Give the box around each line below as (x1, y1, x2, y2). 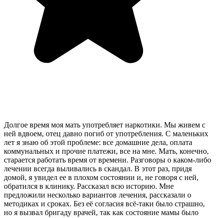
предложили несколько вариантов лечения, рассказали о (4, 191, 191, 200)
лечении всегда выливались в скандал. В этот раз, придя (4, 164, 192, 173)
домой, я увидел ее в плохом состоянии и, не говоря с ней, (4, 173, 199, 182)
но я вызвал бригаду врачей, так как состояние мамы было (4, 208, 199, 217)
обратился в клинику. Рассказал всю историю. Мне (4, 182, 174, 191)
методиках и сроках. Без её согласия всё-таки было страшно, (4, 200, 205, 208)
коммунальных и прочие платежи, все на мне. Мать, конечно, (4, 147, 209, 156)
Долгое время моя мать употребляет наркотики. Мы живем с (4, 121, 205, 129)
